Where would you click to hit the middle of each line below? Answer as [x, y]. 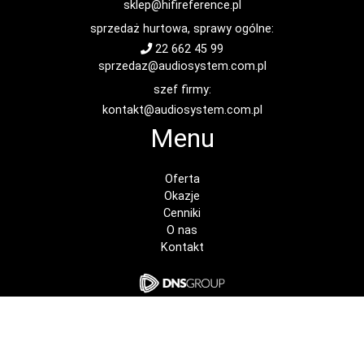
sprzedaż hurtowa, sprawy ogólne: [182, 29]
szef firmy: [182, 90]
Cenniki [182, 214]
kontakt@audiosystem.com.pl [182, 110]
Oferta [182, 180]
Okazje [182, 197]
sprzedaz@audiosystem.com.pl [182, 67]
